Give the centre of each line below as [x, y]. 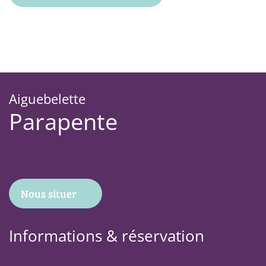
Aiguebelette [47, 99]
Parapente [63, 121]
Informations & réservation [107, 235]
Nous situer [49, 193]
